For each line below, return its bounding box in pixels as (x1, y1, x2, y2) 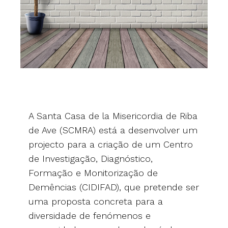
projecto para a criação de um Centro (28, 139, 193, 150)
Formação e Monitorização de (28, 167, 158, 179)
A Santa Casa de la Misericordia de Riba (28, 110, 197, 122)
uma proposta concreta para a (28, 196, 163, 207)
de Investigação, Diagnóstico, (28, 153, 153, 164)
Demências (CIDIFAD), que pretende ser (28, 182, 199, 193)
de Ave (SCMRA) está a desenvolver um (28, 125, 197, 136)
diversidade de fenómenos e (28, 210, 151, 221)
